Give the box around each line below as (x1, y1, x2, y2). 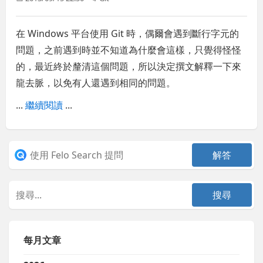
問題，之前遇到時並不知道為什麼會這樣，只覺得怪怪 (16, 43, 242, 57)
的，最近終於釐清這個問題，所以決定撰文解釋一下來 (16, 60, 242, 73)
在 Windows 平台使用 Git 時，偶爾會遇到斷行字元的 (16, 27, 240, 41)
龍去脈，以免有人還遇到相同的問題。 (16, 76, 176, 90)
